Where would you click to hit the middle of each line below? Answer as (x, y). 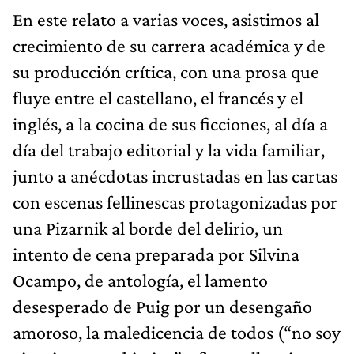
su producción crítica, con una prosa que (166, 71)
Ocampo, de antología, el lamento (140, 280)
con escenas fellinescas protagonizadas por (175, 201)
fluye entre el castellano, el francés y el (158, 97)
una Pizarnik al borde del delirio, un (148, 228)
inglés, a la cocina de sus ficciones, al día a (170, 123)
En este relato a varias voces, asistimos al (166, 19)
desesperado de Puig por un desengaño (162, 306)
